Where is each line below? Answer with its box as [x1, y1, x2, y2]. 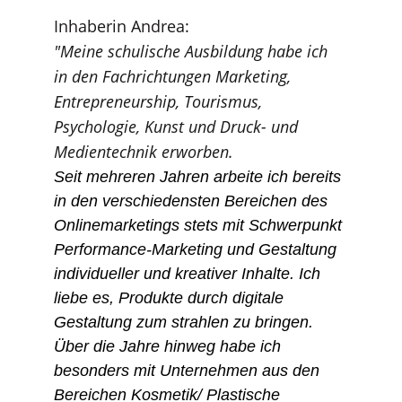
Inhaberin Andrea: [54, 15, 189, 37]
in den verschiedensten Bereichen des [54, 192, 332, 210]
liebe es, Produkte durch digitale [54, 289, 288, 307]
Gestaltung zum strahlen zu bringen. [54, 313, 313, 331]
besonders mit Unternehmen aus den [54, 362, 324, 380]
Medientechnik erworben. [54, 141, 233, 162]
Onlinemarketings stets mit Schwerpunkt [54, 216, 346, 234]
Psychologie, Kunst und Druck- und [54, 116, 302, 137]
